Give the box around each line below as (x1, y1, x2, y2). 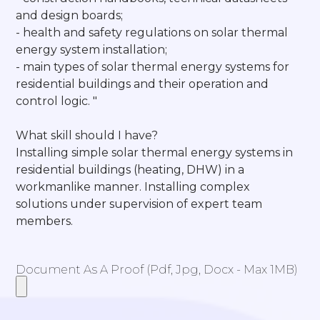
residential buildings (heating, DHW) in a (16, 162, 245, 176)
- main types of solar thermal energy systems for (16, 59, 290, 74)
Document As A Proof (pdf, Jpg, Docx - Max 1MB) (16, 263, 299, 277)
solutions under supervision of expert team (16, 196, 263, 211)
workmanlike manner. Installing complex (16, 179, 251, 194)
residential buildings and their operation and (16, 76, 269, 91)
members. (16, 214, 74, 228)
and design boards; (16, 8, 124, 22)
